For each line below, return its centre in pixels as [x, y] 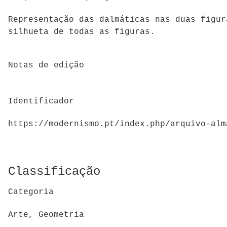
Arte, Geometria [46, 215]
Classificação [54, 171]
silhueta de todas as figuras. [82, 32]
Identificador [41, 102]
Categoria [31, 192]
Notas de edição [46, 66]
